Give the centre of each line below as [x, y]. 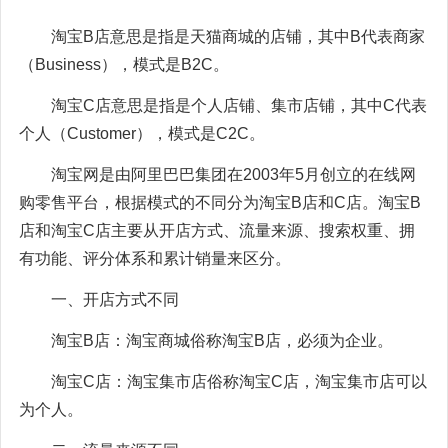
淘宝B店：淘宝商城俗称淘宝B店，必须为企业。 [222, 340]
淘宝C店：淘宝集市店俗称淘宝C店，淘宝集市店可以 [239, 381]
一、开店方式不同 [115, 299]
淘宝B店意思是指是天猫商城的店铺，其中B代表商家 [238, 36]
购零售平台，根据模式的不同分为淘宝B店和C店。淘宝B [220, 202]
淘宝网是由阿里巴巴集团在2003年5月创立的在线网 [233, 174]
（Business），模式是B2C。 [124, 64]
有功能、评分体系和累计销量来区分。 [155, 258]
